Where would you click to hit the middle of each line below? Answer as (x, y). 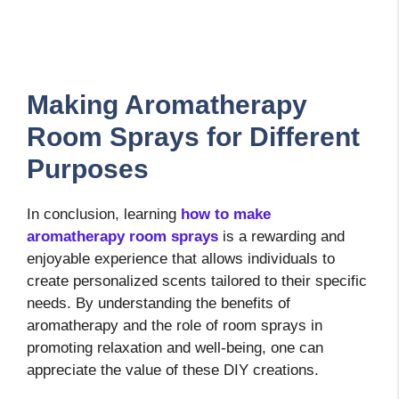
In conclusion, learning (104, 214)
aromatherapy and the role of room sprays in (175, 325)
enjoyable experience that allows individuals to (181, 258)
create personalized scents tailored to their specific (197, 281)
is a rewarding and (281, 236)
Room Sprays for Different (193, 136)
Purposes (88, 168)
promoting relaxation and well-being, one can (175, 347)
